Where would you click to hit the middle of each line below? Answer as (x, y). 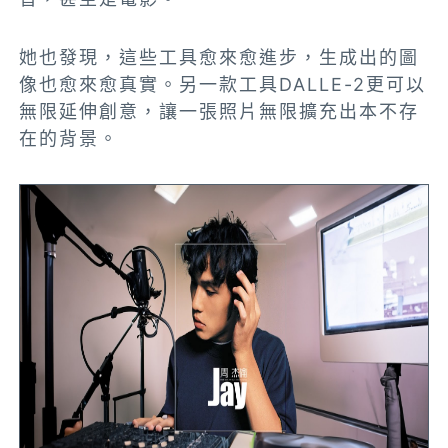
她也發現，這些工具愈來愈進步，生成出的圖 (219, 58)
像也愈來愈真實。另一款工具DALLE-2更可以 (223, 85)
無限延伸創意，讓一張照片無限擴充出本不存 (219, 112)
